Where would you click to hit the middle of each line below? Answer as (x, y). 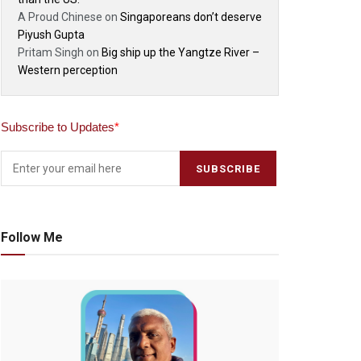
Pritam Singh (51, 52)
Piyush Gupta (51, 35)
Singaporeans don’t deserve (191, 17)
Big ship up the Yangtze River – (180, 52)
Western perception (68, 70)
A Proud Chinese (60, 17)
